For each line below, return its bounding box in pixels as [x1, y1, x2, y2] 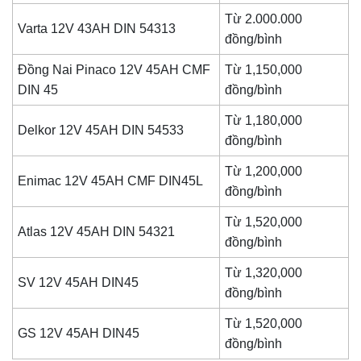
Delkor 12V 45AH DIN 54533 [18, 123, 185, 138]
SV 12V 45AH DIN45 [18, 276, 152, 290]
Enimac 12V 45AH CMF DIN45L [18, 174, 204, 189]
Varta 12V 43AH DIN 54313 [18, 22, 189, 36]
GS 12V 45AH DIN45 [18, 326, 140, 341]
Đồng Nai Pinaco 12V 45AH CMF [18, 63, 211, 77]
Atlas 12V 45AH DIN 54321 [18, 225, 176, 239]
